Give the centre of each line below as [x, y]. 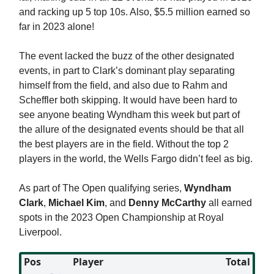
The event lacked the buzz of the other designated [127, 56]
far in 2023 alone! [57, 26]
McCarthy [184, 202]
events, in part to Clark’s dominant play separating [127, 70]
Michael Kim [76, 202]
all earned [229, 202]
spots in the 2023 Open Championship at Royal [121, 217]
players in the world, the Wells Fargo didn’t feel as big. [136, 158]
